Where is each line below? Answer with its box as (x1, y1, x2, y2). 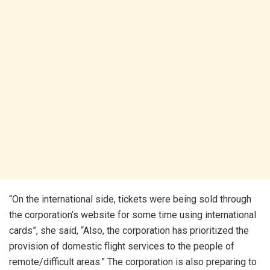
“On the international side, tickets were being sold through (9, 193, 251, 206)
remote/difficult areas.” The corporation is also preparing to (9, 256, 257, 268)
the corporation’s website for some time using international (9, 209, 256, 221)
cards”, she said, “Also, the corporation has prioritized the (9, 225, 249, 237)
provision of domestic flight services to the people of (9, 240, 234, 253)
